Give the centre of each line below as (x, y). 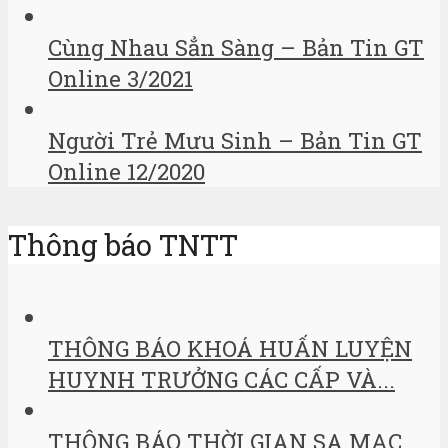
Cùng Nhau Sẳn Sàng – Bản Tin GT (236, 48)
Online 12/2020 (126, 172)
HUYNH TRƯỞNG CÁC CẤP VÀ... (221, 380)
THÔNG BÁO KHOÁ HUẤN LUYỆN (230, 349)
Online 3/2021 (120, 79)
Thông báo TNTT (123, 244)
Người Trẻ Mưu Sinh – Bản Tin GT (235, 141)
